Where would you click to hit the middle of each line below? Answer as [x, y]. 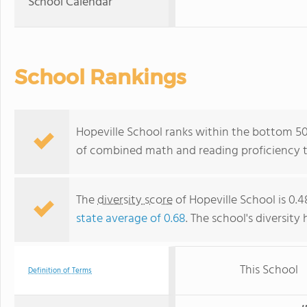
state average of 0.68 [131, 219]
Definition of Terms [60, 271]
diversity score [135, 200]
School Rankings [100, 77]
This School [269, 270]
